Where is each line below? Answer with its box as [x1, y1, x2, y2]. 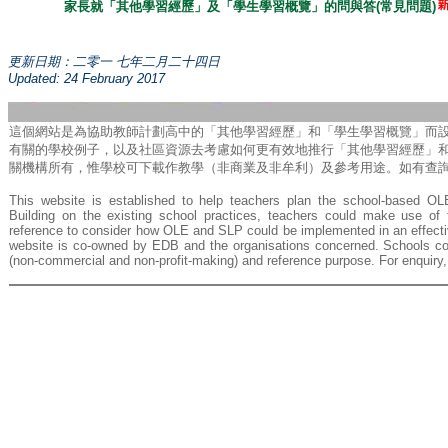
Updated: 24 [8, 71, 82, 86]
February [82, 71, 133, 86]
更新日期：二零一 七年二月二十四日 [8, 54, 220, 69]
